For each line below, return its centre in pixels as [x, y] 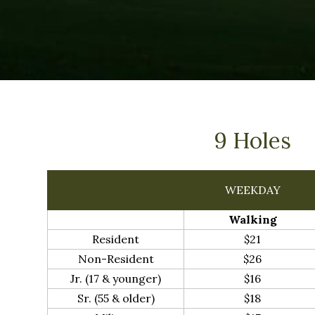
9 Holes [253, 140]
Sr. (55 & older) [116, 298]
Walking [252, 219]
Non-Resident [116, 258]
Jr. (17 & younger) [116, 278]
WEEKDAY [253, 189]
